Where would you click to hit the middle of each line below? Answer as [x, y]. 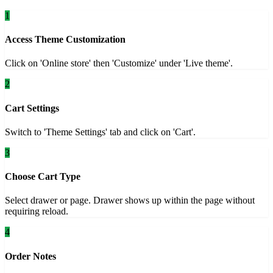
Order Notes [30, 256]
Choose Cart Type [43, 177]
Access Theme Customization [65, 40]
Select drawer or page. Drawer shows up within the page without [130, 200]
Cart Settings [32, 108]
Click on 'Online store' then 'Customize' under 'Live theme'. [119, 63]
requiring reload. [37, 211]
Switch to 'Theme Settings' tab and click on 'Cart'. [100, 132]
